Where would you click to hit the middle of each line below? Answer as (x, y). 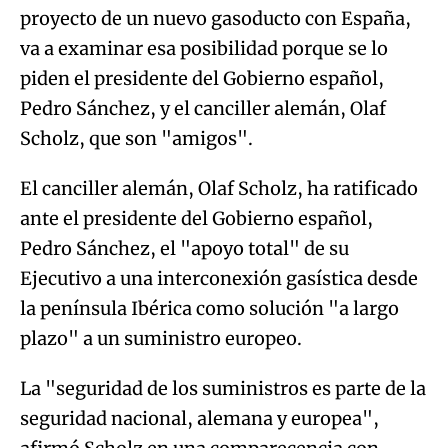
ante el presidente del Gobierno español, (196, 218)
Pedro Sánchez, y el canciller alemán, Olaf (203, 108)
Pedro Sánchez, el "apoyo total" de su (184, 248)
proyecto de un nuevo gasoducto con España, (215, 18)
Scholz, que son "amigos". (136, 138)
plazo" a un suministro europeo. (161, 338)
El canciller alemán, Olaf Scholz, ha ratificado (219, 188)
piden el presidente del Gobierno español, (202, 78)
